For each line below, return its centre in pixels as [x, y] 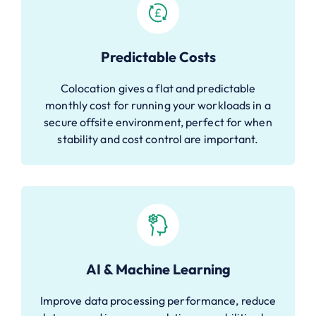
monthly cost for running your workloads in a [158, 105]
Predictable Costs [158, 56]
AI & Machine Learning [158, 269]
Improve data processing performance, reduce [158, 300]
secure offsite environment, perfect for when [158, 122]
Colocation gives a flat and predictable [158, 88]
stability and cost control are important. [158, 139]
